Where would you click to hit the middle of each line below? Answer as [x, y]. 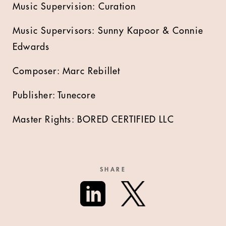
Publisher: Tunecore [54, 95]
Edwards [31, 47]
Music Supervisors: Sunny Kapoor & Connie [108, 31]
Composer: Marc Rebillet [67, 71]
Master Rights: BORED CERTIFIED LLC [93, 120]
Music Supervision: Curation [74, 7]
